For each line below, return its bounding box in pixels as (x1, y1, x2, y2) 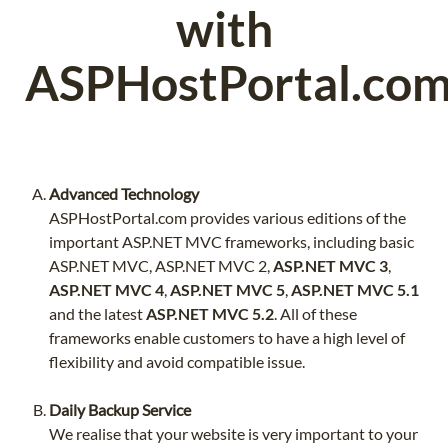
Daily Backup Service (49, 399, 191, 419)
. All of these (274, 303, 357, 323)
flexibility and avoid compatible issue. (49, 351, 305, 371)
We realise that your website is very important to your (49, 423, 418, 443)
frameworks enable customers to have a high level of (49, 327, 405, 347)
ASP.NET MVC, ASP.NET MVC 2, (49, 255, 273, 275)
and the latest (49, 303, 146, 323)
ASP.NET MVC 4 (49, 279, 164, 299)
